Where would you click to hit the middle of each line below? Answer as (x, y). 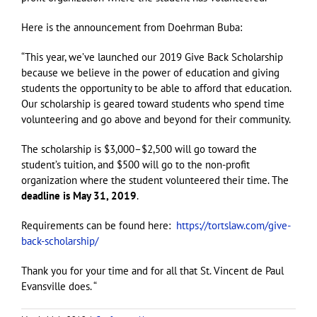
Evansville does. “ (59, 286)
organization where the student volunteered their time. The (155, 180)
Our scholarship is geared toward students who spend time (153, 103)
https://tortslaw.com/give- (234, 225)
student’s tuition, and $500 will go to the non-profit (136, 164)
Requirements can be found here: (99, 225)
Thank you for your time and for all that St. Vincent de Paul (152, 270)
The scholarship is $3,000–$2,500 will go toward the (139, 149)
